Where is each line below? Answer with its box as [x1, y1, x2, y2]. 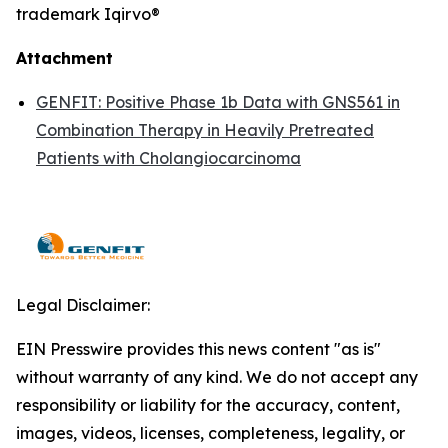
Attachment [16, 48, 113, 68]
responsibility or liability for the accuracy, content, [16, 395, 400, 415]
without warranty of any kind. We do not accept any [16, 367, 418, 387]
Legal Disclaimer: [16, 295, 150, 315]
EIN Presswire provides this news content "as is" [16, 339, 381, 359]
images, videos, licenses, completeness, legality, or [16, 423, 405, 443]
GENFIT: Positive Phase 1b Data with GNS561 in [36, 92, 400, 112]
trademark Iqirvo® [16, 4, 160, 24]
